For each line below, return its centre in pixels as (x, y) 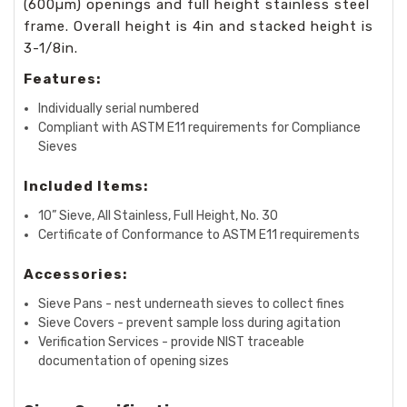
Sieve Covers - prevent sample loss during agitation (190, 323)
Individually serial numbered (119, 109)
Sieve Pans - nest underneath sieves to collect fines (192, 304)
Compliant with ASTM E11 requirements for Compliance (200, 128)
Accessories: (75, 274)
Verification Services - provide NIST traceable (172, 342)
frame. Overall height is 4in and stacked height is (199, 26)
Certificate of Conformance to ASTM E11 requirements (199, 235)
